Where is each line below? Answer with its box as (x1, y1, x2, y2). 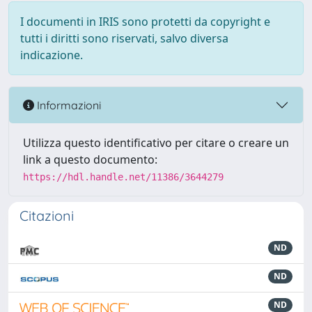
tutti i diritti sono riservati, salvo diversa (20, 31, 228, 46)
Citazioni (19, 207, 74, 224)
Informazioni (34, 97, 101, 112)
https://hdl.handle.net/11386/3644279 (23, 171, 224, 182)
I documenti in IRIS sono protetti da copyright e (20, 14, 270, 29)
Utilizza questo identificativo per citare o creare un (23, 135, 289, 150)
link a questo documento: (23, 152, 157, 167)
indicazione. (20, 47, 83, 63)
